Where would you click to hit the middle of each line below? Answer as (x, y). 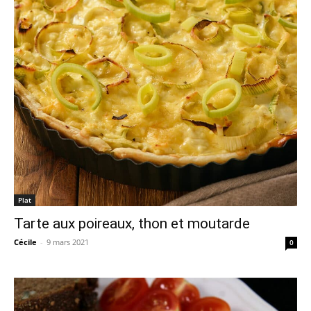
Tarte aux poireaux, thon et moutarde (132, 224)
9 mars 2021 (68, 242)
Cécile (25, 242)
